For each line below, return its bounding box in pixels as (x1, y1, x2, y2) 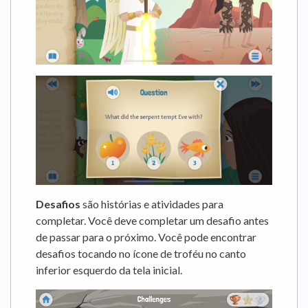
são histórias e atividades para (80, 197, 223, 210)
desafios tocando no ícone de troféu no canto (36, 246, 246, 260)
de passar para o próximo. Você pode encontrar (36, 230, 256, 243)
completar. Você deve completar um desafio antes (36, 213, 269, 227)
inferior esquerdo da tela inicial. (36, 263, 182, 276)
